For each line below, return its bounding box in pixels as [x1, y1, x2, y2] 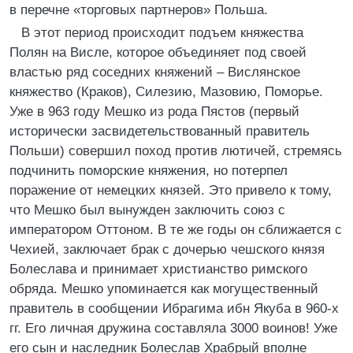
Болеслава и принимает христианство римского [9, 262, 307, 277]
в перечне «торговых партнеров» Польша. [9, 2, 268, 17]
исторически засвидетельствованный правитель [9, 124, 310, 139]
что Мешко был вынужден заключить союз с [9, 203, 285, 217]
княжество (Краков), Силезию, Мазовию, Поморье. [9, 84, 323, 99]
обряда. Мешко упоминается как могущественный [9, 281, 318, 296]
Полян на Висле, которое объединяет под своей [9, 45, 307, 60]
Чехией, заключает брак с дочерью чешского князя [9, 242, 325, 257]
